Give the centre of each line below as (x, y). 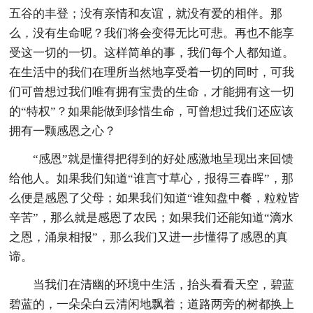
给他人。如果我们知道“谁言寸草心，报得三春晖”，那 (152, 178)
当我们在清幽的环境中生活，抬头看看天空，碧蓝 (164, 284)
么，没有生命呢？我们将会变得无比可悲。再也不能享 (152, 33)
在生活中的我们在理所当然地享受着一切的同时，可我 (152, 72)
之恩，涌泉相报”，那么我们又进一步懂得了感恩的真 (149, 237)
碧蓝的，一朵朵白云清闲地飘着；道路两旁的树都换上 (152, 304)
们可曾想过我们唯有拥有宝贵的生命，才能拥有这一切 (152, 92)
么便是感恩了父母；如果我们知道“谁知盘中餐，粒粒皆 (155, 198)
